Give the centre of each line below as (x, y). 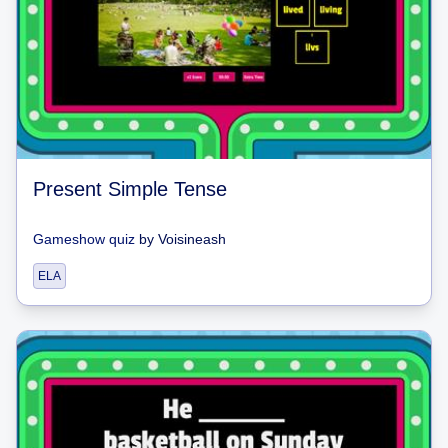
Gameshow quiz (84, 239)
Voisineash (192, 239)
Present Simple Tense (130, 189)
